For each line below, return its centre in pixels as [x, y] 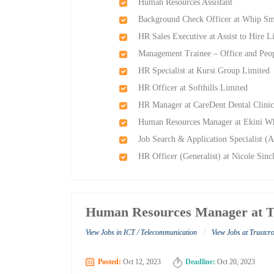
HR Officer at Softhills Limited [193, 88]
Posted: [110, 262]
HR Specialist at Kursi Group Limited [204, 71]
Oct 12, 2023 [141, 262]
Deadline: [201, 262]
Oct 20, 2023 [235, 262]
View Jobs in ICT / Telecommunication [142, 233]
